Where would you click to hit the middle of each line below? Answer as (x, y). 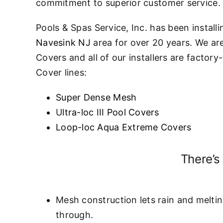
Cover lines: (61, 72)
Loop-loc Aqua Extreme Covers (124, 127)
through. (75, 215)
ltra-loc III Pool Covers (111, 112)
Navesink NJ (63, 43)
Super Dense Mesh (96, 97)
